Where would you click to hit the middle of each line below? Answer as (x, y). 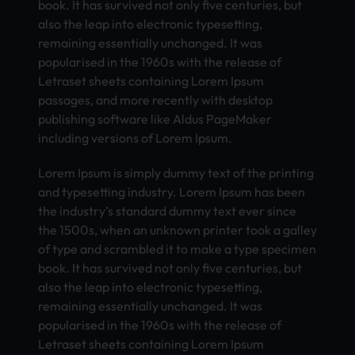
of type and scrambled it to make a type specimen (177, 248)
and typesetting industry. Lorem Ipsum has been (172, 191)
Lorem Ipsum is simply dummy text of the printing (176, 172)
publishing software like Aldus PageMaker (155, 118)
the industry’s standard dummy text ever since (167, 210)
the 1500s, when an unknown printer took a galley (177, 229)
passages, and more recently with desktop (155, 99)
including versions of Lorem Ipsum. (135, 137)
